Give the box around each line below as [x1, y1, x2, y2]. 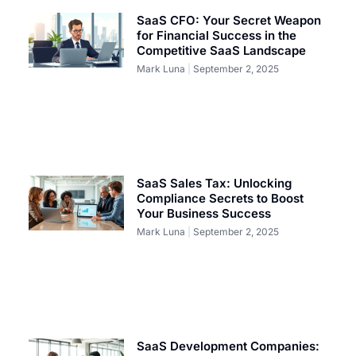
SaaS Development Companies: [137, 339, 320, 354]
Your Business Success [137, 206, 272, 222]
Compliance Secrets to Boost [137, 191, 304, 207]
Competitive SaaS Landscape [137, 43, 307, 59]
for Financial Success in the [137, 28, 297, 44]
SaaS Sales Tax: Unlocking [137, 176, 292, 192]
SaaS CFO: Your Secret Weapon [137, 13, 322, 29]
